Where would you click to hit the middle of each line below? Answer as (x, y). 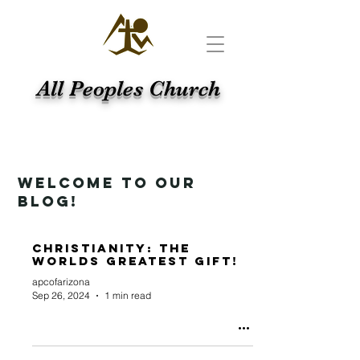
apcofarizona (61, 282)
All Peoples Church (129, 89)
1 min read (128, 295)
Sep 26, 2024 (61, 295)
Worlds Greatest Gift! (135, 261)
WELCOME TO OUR (107, 183)
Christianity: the (111, 248)
